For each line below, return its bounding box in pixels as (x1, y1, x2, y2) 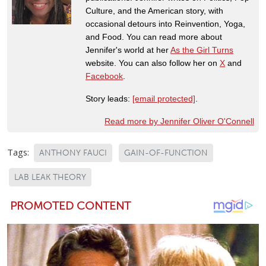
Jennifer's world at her (85, 45, 170, 55)
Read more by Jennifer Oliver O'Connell (104, 116, 254, 126)
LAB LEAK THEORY (14, 172, 86, 182)
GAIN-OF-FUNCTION (124, 147, 208, 158)
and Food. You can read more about (85, 31, 222, 42)
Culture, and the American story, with (85, 5, 223, 15)
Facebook (85, 71, 123, 81)
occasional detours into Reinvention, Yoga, (85, 18, 245, 28)
